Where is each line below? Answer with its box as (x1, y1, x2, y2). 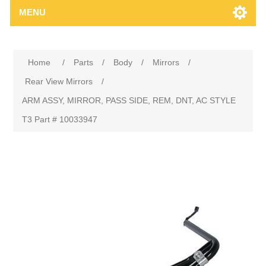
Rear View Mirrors (25, 77, 93, 86)
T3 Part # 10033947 (22, 115, 98, 124)
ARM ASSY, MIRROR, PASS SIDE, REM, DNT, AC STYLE (22, 96, 236, 105)
